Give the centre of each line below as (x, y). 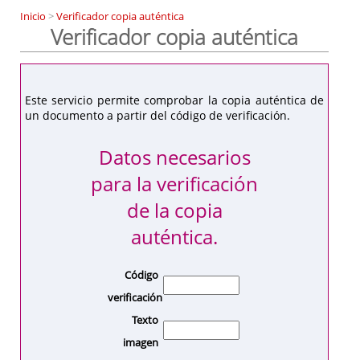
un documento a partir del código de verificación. (157, 115)
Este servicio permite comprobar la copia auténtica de (175, 100)
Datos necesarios (174, 157)
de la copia (174, 211)
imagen (140, 343)
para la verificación (175, 184)
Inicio (34, 16)
